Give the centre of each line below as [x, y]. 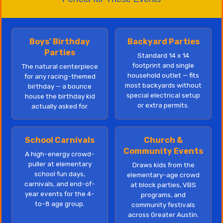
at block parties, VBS [163, 185]
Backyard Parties [163, 42]
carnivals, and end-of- [60, 184]
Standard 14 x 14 [163, 55]
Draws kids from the [163, 165]
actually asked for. [60, 106]
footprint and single [163, 65]
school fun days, [60, 174]
